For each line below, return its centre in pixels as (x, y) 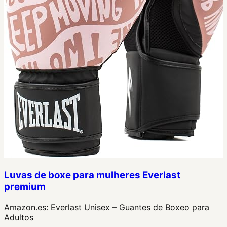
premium (25, 186)
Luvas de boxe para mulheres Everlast (92, 175)
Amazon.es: (27, 207)
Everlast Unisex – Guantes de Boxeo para (130, 207)
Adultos (19, 217)
